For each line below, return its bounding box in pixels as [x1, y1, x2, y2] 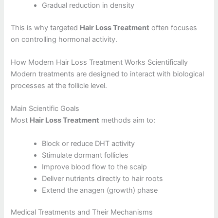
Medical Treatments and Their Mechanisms [11, 208, 153, 217]
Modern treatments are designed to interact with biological [11, 69, 204, 78]
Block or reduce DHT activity [42, 139, 135, 148]
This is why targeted [11, 23, 80, 32]
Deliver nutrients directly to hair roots [42, 174, 163, 183]
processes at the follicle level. [11, 81, 108, 90]
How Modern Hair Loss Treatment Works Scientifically [11, 57, 188, 67]
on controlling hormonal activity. [11, 35, 118, 44]
